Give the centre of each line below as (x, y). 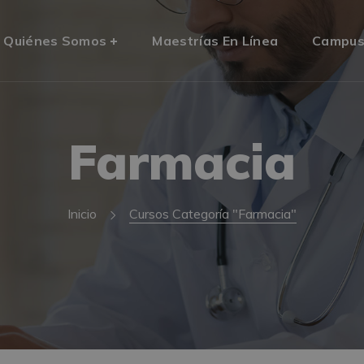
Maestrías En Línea (215, 41)
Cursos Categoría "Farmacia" (213, 214)
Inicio (82, 214)
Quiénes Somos (55, 41)
